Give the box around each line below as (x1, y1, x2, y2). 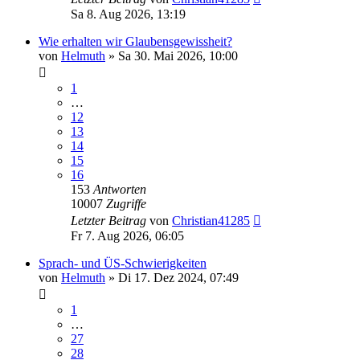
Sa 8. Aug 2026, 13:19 (71, 7, 186, 22)
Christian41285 (172, 214, 250, 228)
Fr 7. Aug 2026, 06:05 (71, 229, 184, 243)
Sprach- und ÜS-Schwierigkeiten (39, 256, 207, 271)
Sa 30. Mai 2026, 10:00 (118, 49, 238, 63)
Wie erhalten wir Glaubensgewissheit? (39, 35, 232, 49)
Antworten (93, 182, 146, 197)
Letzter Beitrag (71, 214, 149, 228)
